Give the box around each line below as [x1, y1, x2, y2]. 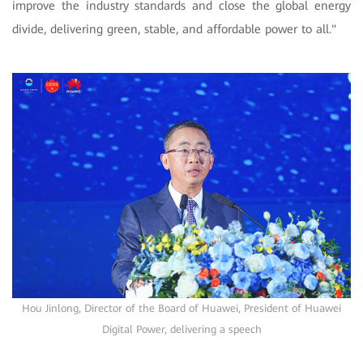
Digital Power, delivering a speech [101, 322, 262, 335]
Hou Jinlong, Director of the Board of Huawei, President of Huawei [22, 301, 341, 314]
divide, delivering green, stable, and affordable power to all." [12, 21, 336, 36]
